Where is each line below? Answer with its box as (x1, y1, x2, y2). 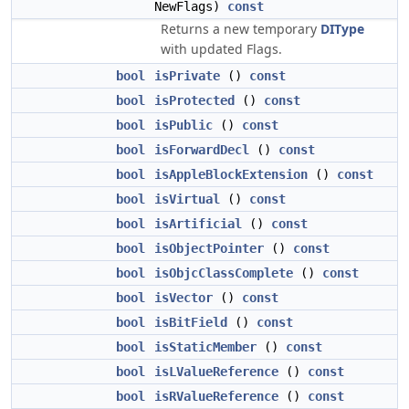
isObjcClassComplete (154, 266, 293, 280)
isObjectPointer (154, 241, 264, 256)
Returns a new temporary (161, 20, 320, 37)
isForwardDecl (154, 142, 249, 157)
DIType (320, 20, 364, 37)
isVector (154, 290, 213, 305)
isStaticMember (154, 340, 257, 354)
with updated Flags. (161, 40, 282, 58)
